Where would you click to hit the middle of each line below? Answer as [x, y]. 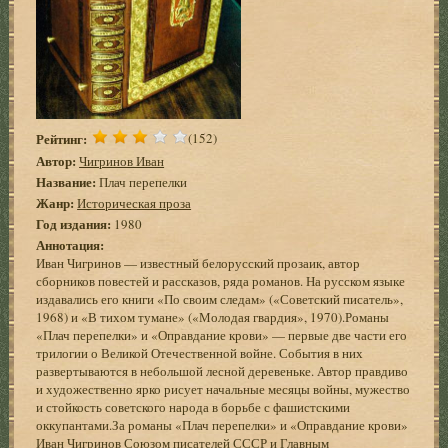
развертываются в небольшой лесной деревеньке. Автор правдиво [222, 370]
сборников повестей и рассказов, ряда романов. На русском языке [221, 280]
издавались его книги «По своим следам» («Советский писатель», [220, 298]
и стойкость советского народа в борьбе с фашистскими [193, 406]
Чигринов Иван [122, 160]
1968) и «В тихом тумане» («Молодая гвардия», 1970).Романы [213, 316]
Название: [66, 181]
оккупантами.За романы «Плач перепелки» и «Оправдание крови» [222, 424]
